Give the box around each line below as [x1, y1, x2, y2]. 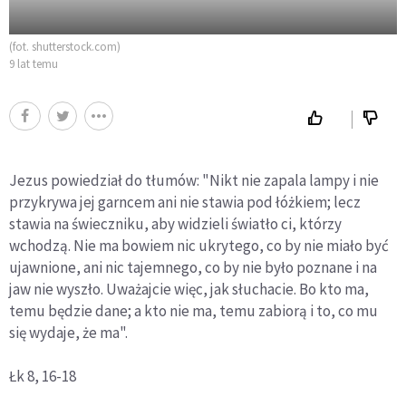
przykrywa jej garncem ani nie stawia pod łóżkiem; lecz [9, 192, 361, 213]
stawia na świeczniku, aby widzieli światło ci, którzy [9, 214, 342, 235]
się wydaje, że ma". [9, 323, 128, 343]
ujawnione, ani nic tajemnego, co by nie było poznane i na [9, 257, 377, 278]
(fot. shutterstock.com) [9, 39, 121, 55]
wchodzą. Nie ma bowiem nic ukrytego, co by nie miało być [9, 236, 389, 256]
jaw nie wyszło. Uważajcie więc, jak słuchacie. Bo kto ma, [9, 279, 369, 300]
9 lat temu [9, 56, 58, 72]
